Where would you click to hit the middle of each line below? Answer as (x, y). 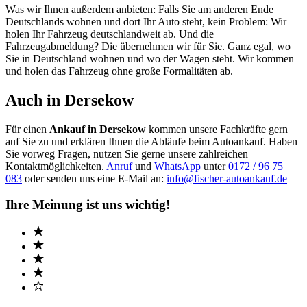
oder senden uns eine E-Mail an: (94, 178)
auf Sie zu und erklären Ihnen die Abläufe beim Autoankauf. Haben (151, 141)
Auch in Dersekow (70, 100)
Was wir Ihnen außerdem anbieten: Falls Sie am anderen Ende (139, 9)
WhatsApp (177, 166)
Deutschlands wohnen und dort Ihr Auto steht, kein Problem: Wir (146, 21)
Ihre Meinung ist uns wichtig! (88, 205)
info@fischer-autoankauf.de (227, 178)
